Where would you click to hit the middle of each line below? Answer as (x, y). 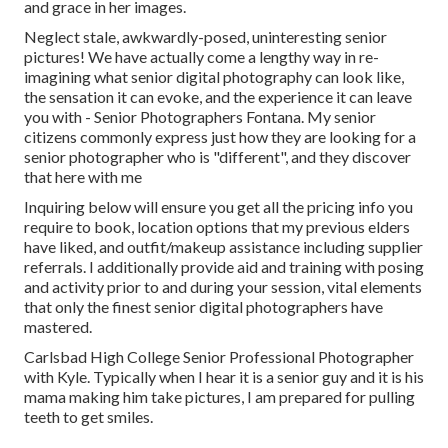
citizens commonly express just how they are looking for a (220, 137)
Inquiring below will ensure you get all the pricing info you (218, 207)
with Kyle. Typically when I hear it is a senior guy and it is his (224, 377)
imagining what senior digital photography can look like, (214, 77)
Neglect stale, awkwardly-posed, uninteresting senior (205, 37)
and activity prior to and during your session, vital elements (223, 287)
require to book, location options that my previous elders (217, 227)
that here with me (83, 177)
